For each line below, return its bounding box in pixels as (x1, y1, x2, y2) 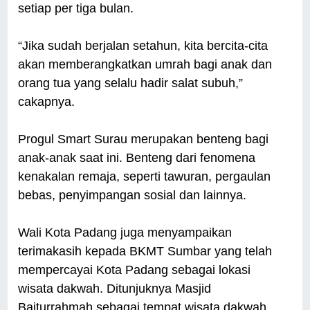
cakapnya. (18, 95, 79, 109)
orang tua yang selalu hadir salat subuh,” (18, 76, 244, 91)
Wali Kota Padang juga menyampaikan (18, 226, 232, 240)
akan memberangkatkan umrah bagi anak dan (18, 57, 273, 72)
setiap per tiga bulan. (18, 1, 138, 16)
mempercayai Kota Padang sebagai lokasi (18, 263, 251, 277)
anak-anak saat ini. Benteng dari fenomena (18, 151, 256, 165)
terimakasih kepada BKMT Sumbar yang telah (18, 244, 273, 259)
